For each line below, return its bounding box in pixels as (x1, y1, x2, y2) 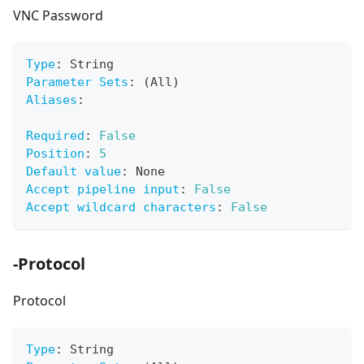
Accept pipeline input (26, 182, 180, 197)
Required (26, 128, 84, 144)
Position (26, 146, 84, 162)
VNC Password (13, 6, 103, 25)
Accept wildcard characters (26, 200, 216, 215)
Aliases (26, 93, 77, 108)
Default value (26, 164, 121, 180)
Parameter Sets (26, 75, 128, 90)
